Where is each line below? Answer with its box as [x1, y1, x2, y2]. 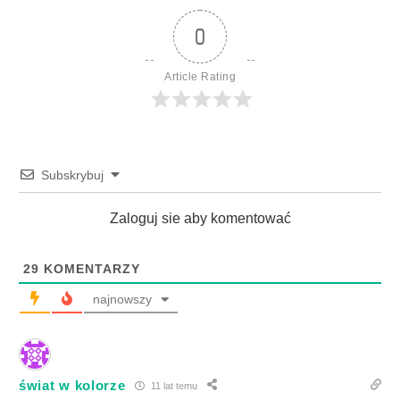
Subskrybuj [41, 168, 104, 183]
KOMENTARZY [39, 262, 140, 277]
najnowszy [93, 292, 152, 307]
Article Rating [164, 71, 236, 84]
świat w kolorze [19, 377, 126, 393]
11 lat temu [147, 379, 197, 391]
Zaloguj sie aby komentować [109, 211, 291, 227]
